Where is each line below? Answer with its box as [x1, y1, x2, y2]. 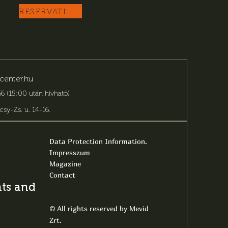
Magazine [49, 159, 81, 168]
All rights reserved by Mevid [57, 204, 149, 213]
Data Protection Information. [49, 137, 147, 146]
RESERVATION [66, 6, 73, 16]
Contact [49, 170, 75, 179]
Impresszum [49, 148, 90, 157]
